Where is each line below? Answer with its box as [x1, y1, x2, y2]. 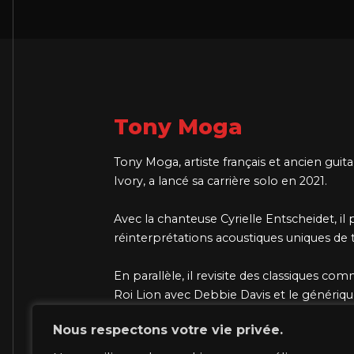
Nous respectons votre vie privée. [53, 322, 283, 337]
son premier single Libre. [114, 326, 258, 340]
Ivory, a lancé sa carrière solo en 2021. [114, 174, 327, 188]
